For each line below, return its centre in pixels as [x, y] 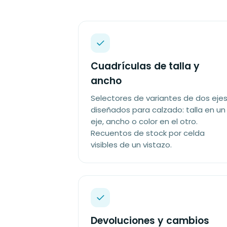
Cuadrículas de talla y [145, 66]
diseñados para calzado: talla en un [158, 110]
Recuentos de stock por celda [148, 133]
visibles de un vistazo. [131, 145]
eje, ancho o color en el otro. [144, 121]
